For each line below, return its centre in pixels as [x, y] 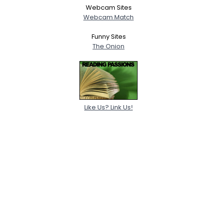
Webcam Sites [108, 7]
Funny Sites [108, 36]
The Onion [108, 46]
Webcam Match [108, 17]
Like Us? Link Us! [108, 107]
